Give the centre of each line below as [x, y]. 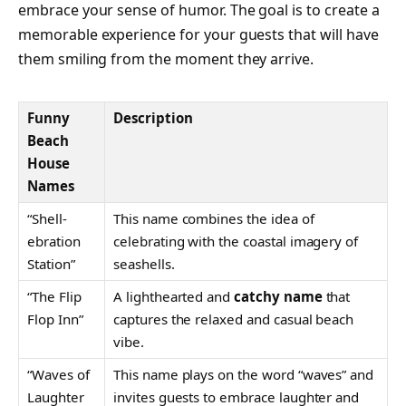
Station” [51, 263]
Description [153, 117]
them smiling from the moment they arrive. [166, 59]
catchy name [278, 296]
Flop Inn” [55, 319]
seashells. [144, 263]
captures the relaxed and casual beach [234, 319]
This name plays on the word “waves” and [244, 374]
